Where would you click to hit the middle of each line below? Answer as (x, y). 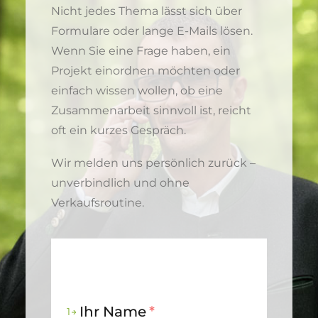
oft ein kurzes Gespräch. (119, 130)
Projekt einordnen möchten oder (146, 71)
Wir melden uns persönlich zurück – (153, 163)
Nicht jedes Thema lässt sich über (147, 11)
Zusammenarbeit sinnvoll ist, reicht (151, 110)
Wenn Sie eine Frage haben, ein (141, 51)
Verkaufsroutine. (98, 203)
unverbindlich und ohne (120, 183)
